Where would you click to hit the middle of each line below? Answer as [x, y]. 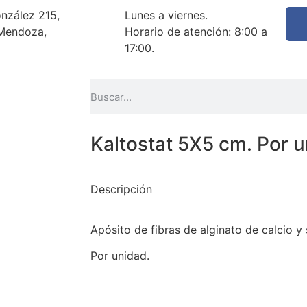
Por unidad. [120, 256]
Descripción [121, 189]
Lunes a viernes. [166, 15]
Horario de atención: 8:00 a [196, 32]
